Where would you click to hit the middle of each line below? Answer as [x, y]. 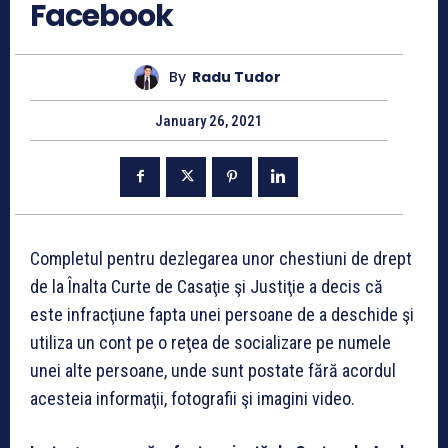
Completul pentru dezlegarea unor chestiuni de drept [221, 258]
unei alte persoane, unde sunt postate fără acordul [213, 370]
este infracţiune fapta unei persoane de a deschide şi [222, 314]
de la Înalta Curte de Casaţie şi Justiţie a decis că [206, 286]
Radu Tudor [236, 77]
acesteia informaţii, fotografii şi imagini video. [192, 398]
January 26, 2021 [209, 120]
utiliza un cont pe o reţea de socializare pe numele [210, 342]
